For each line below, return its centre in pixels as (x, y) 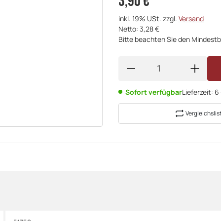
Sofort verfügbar (154, 92)
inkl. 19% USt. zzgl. (148, 18)
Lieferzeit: (198, 92)
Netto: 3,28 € (139, 29)
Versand (191, 18)
